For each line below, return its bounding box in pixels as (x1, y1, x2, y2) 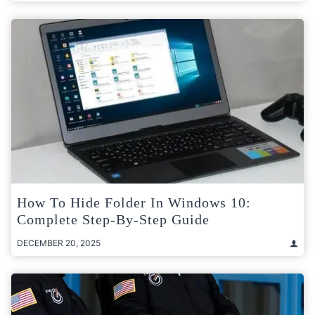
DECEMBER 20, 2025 (17, 238, 101, 249)
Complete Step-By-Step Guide (17, 212, 210, 228)
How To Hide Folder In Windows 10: (17, 195, 251, 211)
